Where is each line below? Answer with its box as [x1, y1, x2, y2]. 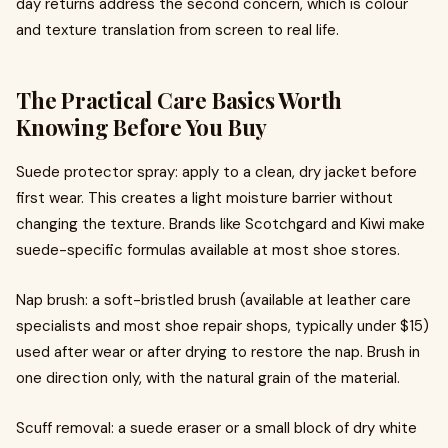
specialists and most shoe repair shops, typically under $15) [16, 316, 429, 336]
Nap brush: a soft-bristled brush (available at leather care [16, 290, 411, 310]
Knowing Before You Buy [16, 112, 268, 142]
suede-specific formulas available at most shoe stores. [16, 240, 400, 260]
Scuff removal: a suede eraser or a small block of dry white [16, 418, 417, 438]
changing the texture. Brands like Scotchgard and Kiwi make [16, 214, 425, 234]
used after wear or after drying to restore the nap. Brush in [16, 342, 420, 362]
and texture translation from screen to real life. [16, 20, 339, 40]
